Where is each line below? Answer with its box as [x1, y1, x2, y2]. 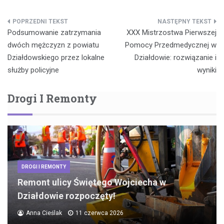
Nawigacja [7, 17, 71, 34]
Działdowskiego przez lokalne [7, 53, 104, 62]
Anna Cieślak [26, 209, 62, 217]
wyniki [197, 65, 216, 75]
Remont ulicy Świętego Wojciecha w [17, 177, 166, 188]
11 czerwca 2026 [75, 209, 123, 217]
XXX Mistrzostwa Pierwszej [126, 28, 216, 37]
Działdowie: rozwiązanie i [134, 53, 216, 62]
